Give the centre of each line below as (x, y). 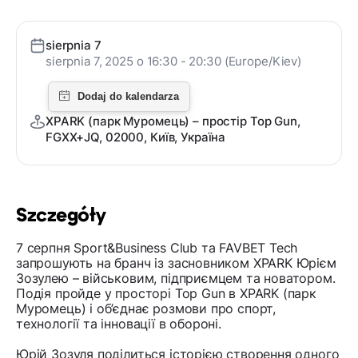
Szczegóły (62, 216)
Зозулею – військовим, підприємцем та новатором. (176, 278)
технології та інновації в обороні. (119, 324)
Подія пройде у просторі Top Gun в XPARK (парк (166, 294)
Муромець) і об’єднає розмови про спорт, (146, 309)
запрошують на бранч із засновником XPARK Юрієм (176, 263)
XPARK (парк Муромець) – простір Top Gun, (173, 121)
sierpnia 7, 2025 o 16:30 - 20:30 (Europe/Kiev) (174, 61)
